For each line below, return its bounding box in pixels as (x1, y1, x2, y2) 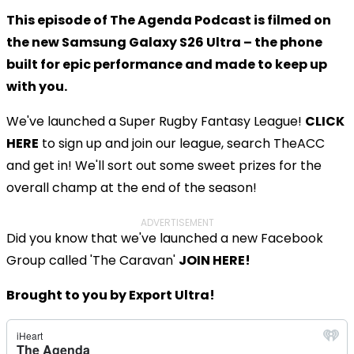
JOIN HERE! (179, 250, 250, 269)
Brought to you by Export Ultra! (6, 285, 215, 304)
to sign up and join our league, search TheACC (39, 134, 325, 153)
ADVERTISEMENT (140, 215, 214, 229)
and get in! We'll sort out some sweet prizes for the (6, 156, 322, 175)
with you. (6, 77, 67, 96)
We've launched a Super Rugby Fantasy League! (6, 111, 305, 130)
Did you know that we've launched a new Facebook (6, 228, 323, 247)
